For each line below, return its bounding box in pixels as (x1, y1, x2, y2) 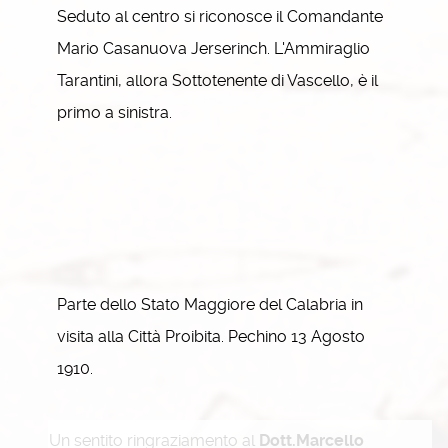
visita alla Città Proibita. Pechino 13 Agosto (57, 327, 365, 346)
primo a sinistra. (57, 103, 172, 122)
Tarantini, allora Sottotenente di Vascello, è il (57, 71, 378, 90)
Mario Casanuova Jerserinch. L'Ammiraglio (57, 39, 370, 58)
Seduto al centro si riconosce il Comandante (57, 7, 383, 26)
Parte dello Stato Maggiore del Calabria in (57, 295, 363, 314)
